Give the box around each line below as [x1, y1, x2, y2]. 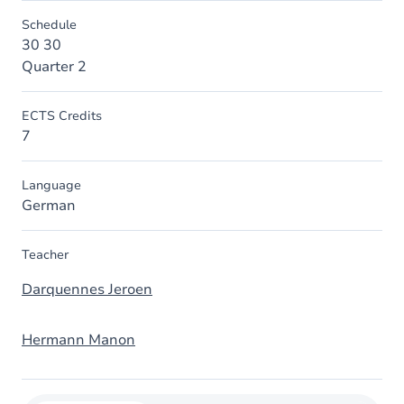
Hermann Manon [22, 330, 135, 350]
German [22, 196, 76, 216]
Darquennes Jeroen [22, 280, 152, 299]
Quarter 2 [22, 57, 87, 77]
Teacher [22, 246, 69, 263]
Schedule [22, 16, 77, 33]
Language [22, 177, 81, 194]
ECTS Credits [22, 107, 102, 124]
